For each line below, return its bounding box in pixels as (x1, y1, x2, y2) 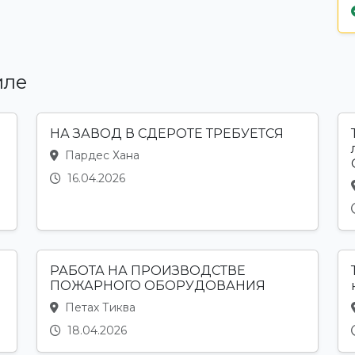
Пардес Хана (62, 148, 139, 163)
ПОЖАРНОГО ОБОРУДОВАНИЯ (50, 278, 265, 294)
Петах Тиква (62, 300, 136, 315)
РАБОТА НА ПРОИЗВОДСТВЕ (50, 263, 246, 279)
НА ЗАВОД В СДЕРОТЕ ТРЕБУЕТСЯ (50, 126, 284, 142)
